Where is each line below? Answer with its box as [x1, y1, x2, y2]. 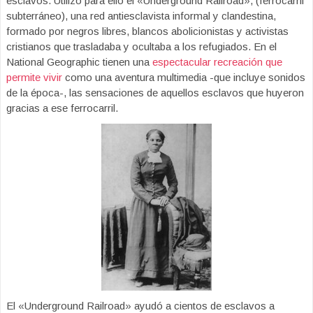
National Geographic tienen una [6, 56, 152, 68]
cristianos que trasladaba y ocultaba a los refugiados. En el [6, 41, 277, 52]
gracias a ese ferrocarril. [6, 102, 118, 114]
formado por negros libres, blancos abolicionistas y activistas [6, 25, 289, 37]
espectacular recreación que [152, 56, 282, 68]
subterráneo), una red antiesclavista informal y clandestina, [6, 10, 276, 22]
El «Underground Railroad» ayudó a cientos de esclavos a [6, 300, 275, 312]
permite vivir [6, 71, 62, 83]
